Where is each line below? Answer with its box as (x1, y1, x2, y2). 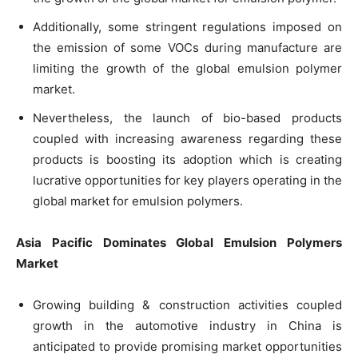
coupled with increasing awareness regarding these (33, 130, 342, 146)
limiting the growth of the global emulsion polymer (33, 60, 342, 76)
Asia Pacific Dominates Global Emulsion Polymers (16, 234, 342, 250)
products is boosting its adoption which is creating (33, 151, 342, 167)
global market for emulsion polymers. (33, 193, 243, 209)
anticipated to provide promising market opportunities (33, 338, 342, 354)
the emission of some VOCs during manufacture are (33, 39, 342, 55)
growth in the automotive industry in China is (33, 317, 342, 333)
